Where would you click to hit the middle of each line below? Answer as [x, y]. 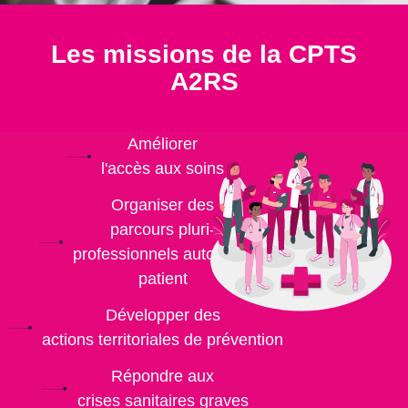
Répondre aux [163, 376]
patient [163, 278]
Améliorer [163, 143]
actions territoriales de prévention [163, 339]
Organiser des [163, 204]
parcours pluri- [163, 229]
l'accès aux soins [163, 168]
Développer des [163, 315]
